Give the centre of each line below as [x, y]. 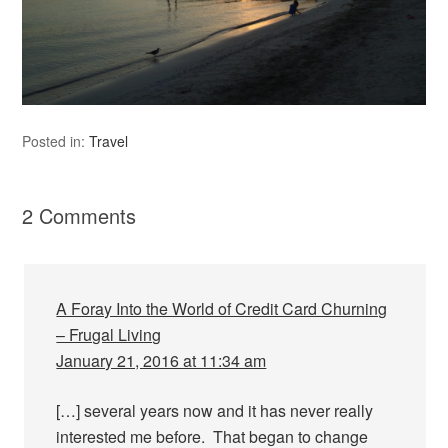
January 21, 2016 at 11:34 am [161, 361]
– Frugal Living [109, 335]
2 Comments [79, 216]
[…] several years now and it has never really [215, 411]
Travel [109, 141]
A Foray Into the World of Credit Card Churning [222, 309]
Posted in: [56, 141]
